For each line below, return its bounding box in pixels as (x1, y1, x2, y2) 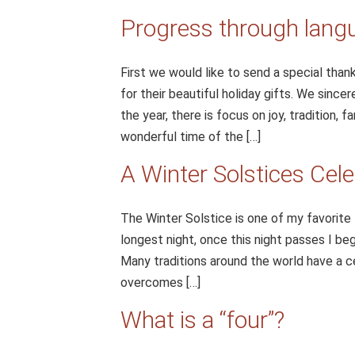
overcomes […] (120, 275, 200, 290)
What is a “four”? (120, 306, 284, 334)
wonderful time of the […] (120, 129, 261, 144)
